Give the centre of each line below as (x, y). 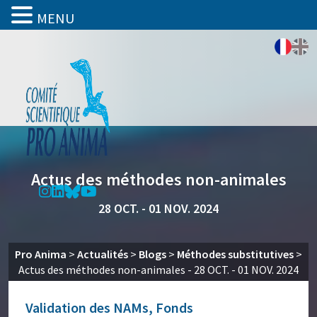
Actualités (103, 254)
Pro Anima (41, 254)
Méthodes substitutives (235, 254)
